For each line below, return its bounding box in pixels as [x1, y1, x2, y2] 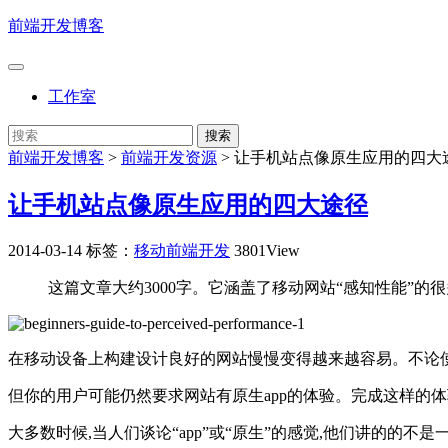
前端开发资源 [121, 149, 217, 166]
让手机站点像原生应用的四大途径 [8, 191, 368, 218]
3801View [234, 241, 300, 259]
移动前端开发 [134, 241, 230, 259]
